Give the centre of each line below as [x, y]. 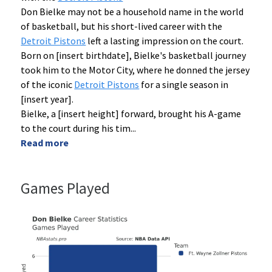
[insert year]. [47, 99]
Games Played [66, 189]
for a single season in [184, 85]
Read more [45, 143]
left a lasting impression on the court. [165, 41]
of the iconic [48, 85]
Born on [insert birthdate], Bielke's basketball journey [134, 56]
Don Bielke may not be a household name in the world [132, 12]
